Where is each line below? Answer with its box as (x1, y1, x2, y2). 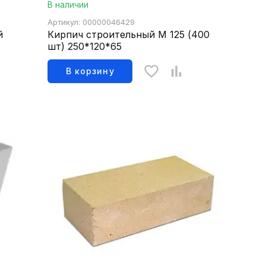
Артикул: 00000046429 (47, 17, 135, 27)
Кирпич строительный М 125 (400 (47, 28, 210, 41)
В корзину (66, 66, 115, 77)
